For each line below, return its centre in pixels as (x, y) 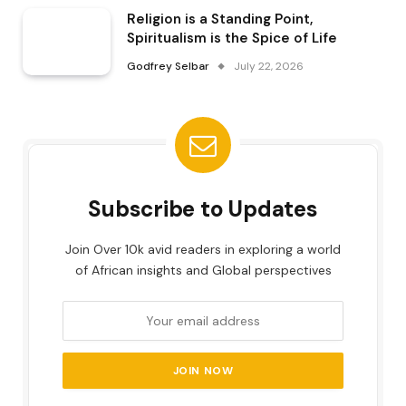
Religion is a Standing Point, (220, 19)
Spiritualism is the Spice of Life (232, 38)
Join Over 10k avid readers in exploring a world (203, 250)
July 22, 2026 (269, 66)
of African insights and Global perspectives (203, 271)
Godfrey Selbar (168, 66)
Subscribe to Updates (203, 209)
